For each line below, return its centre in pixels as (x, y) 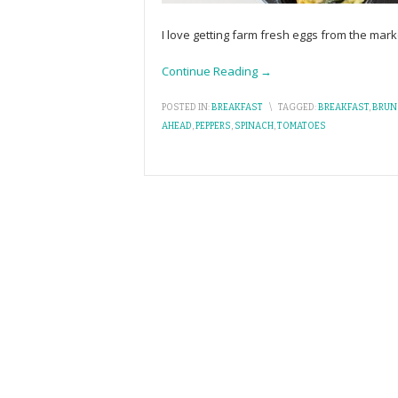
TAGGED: (297, 107)
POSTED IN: (186, 107)
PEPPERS (213, 126)
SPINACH (254, 126)
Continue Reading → (217, 71)
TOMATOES (302, 126)
